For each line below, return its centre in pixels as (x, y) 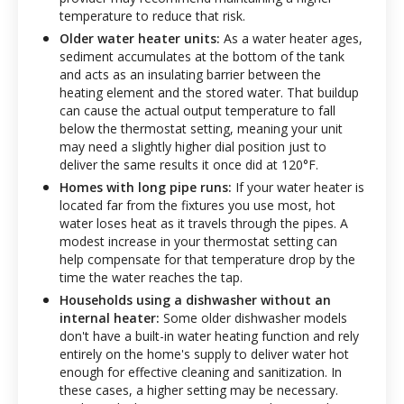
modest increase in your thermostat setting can (198, 241)
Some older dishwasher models (253, 318)
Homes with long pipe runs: (146, 187)
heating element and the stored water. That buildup (209, 92)
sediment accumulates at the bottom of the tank (202, 56)
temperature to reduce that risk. (152, 16)
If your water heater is (298, 187)
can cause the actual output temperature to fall (197, 110)
